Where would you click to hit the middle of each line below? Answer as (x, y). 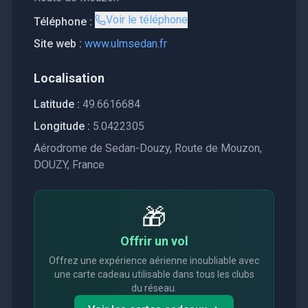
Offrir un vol (154, 241)
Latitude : (57, 104)
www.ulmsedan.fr (126, 44)
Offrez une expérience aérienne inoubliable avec (154, 261)
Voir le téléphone (147, 20)
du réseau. (154, 288)
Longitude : (62, 126)
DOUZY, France (69, 165)
